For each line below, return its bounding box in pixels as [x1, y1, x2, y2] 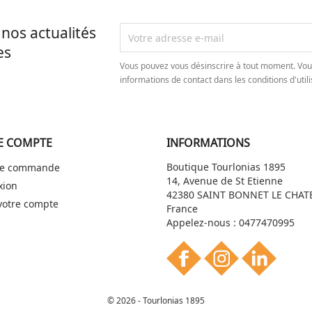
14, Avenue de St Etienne [166, 174, 283, 187]
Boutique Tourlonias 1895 [166, 160, 286, 173]
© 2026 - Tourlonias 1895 [107, 295, 205, 306]
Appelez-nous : [166, 216, 239, 229]
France [166, 202, 198, 215]
